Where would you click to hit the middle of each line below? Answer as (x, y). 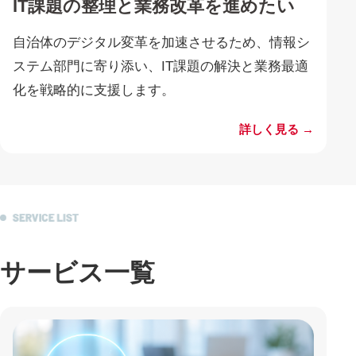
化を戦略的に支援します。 (94, 90)
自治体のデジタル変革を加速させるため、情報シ (161, 42)
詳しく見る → (277, 129)
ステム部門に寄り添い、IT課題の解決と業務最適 (161, 66)
